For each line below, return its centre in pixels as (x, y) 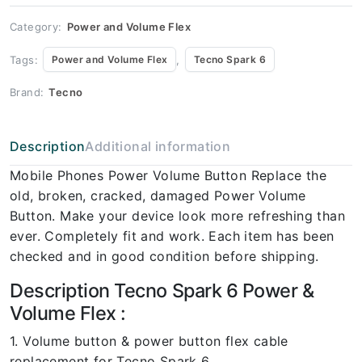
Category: (36, 27)
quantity (33, 14)
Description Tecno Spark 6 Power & (162, 290)
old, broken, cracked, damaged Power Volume (158, 196)
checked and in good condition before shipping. (164, 256)
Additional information (158, 146)
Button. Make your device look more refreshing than (177, 216)
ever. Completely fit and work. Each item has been (172, 236)
